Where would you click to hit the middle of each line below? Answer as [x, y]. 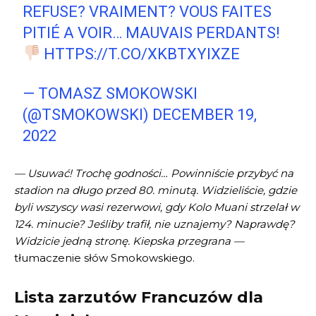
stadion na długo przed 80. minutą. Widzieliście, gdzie [156, 190]
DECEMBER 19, [205, 115]
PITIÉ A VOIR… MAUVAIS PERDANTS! [152, 33]
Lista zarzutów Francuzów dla [139, 298]
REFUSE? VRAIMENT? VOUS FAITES [147, 12]
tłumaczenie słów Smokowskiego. [104, 258]
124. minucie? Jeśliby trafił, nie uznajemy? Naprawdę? [154, 224]
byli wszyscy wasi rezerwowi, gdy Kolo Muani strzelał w [157, 207]
